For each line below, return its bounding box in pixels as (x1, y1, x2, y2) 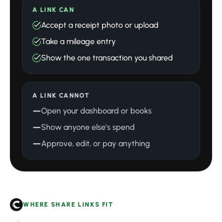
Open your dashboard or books (41, 106, 152, 116)
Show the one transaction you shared (41, 53, 173, 63)
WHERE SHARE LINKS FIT (23, 201, 113, 209)
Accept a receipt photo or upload (41, 20, 159, 30)
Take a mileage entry (41, 37, 116, 47)
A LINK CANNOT (32, 92, 90, 100)
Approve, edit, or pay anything (41, 139, 150, 149)
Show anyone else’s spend (41, 122, 135, 132)
